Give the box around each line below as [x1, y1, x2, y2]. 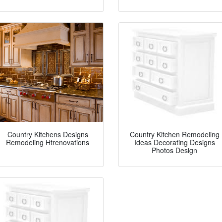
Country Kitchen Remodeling [129, 129, 220, 140]
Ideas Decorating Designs [134, 137, 215, 148]
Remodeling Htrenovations [6, 137, 89, 148]
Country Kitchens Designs [7, 129, 88, 140]
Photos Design [152, 145, 197, 156]
